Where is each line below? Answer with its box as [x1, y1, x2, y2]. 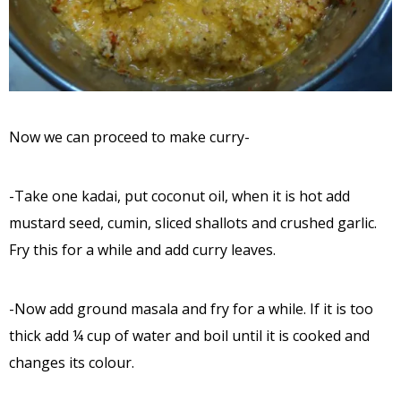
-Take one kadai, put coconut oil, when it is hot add [9, 186, 350, 207]
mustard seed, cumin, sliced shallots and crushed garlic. [9, 213, 377, 234]
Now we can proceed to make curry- [9, 127, 250, 148]
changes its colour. [9, 353, 134, 373]
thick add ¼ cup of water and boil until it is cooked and [9, 326, 370, 346]
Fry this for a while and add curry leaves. [9, 240, 276, 260]
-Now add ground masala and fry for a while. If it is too [9, 299, 373, 320]
